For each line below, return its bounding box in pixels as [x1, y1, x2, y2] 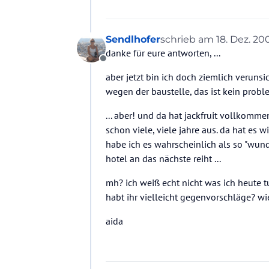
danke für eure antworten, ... [106, 47, 220, 59]
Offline [102, 59, 130, 71]
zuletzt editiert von [160, 38, 251, 50]
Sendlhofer [106, 34, 160, 46]
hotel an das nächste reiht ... [106, 153, 221, 165]
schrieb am [160, 34, 216, 46]
